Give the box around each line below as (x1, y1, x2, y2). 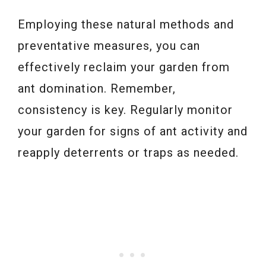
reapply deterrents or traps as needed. (18, 145, 239, 160)
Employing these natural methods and (18, 17, 234, 31)
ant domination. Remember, (18, 81, 176, 96)
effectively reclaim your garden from (18, 59, 230, 74)
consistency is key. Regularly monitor (18, 102, 233, 117)
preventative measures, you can (18, 38, 200, 53)
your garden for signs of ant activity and (18, 123, 248, 138)
